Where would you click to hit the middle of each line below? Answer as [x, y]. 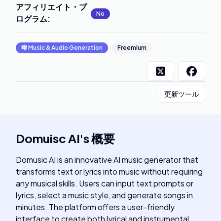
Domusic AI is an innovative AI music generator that [107, 160]
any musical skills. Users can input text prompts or [105, 183]
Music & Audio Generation [65, 48]
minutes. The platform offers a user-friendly [95, 207]
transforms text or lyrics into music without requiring [109, 171]
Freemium [132, 48]
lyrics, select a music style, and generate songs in [104, 195]
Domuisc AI [48, 138]
